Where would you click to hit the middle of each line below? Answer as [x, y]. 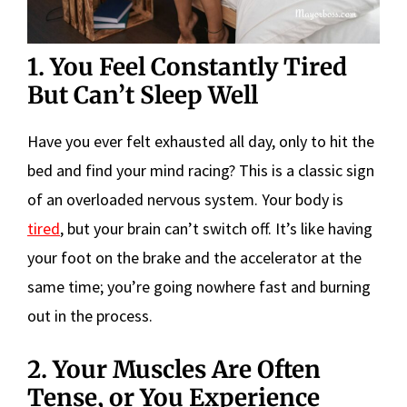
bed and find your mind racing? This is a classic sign [201, 170]
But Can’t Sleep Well [143, 94]
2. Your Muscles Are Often [174, 369]
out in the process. [90, 315]
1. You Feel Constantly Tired [187, 66]
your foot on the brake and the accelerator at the [194, 257]
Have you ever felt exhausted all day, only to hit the [201, 141]
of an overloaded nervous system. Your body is [185, 199]
